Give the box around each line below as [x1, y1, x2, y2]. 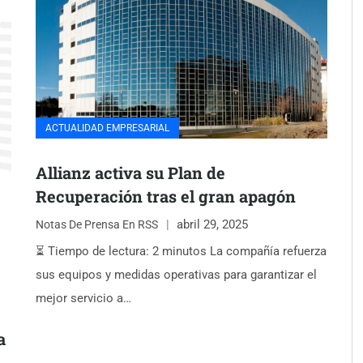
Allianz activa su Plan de [36, 162, 225, 184]
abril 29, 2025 [177, 216, 248, 232]
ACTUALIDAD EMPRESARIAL [45, 122, 169, 135]
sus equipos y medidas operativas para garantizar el [36, 267, 317, 283]
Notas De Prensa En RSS [36, 217, 158, 231]
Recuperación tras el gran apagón [36, 186, 296, 207]
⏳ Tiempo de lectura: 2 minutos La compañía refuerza [36, 244, 327, 259]
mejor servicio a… [36, 291, 131, 306]
